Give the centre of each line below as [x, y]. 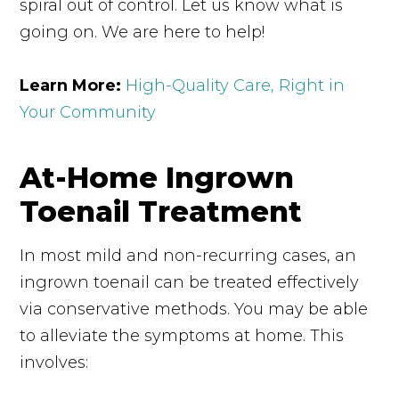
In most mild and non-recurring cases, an [188, 255]
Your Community [88, 112]
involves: [54, 362]
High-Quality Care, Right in [236, 85]
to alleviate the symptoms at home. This [182, 335]
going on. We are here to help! [142, 32]
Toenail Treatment [161, 211]
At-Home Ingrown [157, 177]
